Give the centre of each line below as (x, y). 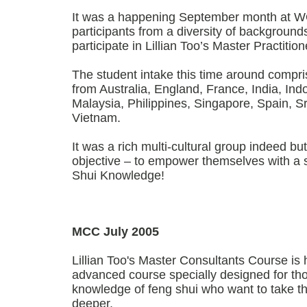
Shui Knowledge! (118, 175)
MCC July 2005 (115, 232)
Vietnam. (96, 118)
